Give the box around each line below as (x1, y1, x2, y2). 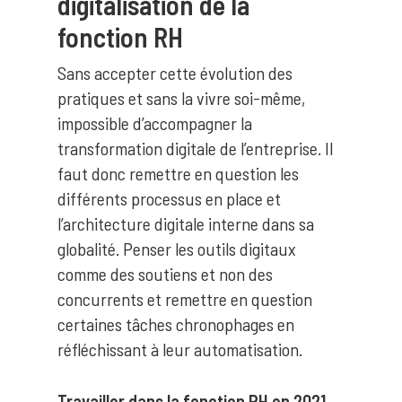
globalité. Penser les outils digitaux (57, 238, 296, 259)
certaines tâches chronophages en (57, 313, 294, 335)
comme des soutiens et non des (57, 263, 273, 284)
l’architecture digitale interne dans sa (57, 213, 314, 234)
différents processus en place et (57, 188, 281, 209)
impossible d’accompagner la (57, 112, 252, 134)
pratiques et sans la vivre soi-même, (57, 87, 305, 109)
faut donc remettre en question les (57, 162, 299, 184)
